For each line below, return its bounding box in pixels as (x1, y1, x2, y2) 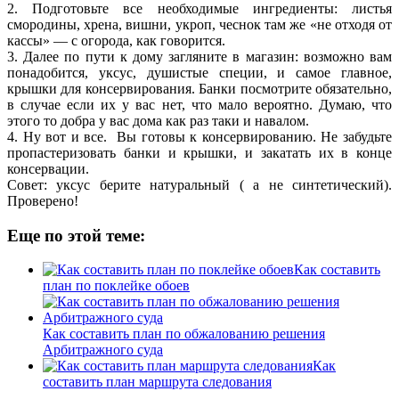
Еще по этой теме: (7, 225, 145, 245)
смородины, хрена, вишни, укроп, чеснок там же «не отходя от (7, 16, 392, 32)
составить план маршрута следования (43, 374, 272, 390)
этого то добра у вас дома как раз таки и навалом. (7, 112, 309, 128)
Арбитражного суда (43, 342, 163, 358)
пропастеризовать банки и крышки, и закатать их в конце (7, 144, 392, 160)
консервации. (7, 160, 89, 176)
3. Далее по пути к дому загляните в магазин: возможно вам (7, 48, 392, 64)
